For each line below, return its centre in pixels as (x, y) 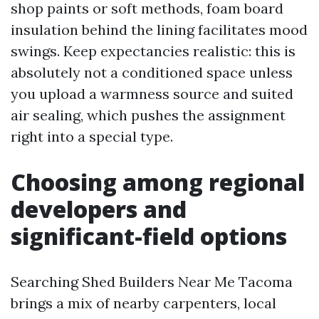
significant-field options (149, 236)
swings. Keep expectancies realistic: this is (153, 51)
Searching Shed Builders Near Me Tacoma (152, 282)
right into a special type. (92, 136)
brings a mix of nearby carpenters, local (143, 303)
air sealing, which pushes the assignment (148, 115)
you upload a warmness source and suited (152, 94)
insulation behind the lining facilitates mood (159, 30)
